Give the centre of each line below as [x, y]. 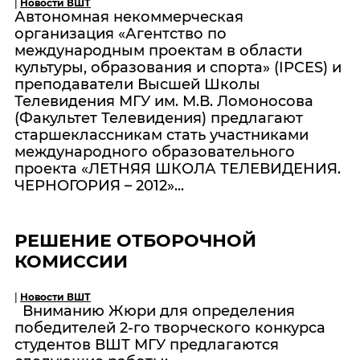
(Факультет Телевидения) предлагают [159, 118]
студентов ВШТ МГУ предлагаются [147, 344]
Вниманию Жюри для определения [155, 311]
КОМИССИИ [71, 261]
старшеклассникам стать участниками [162, 135]
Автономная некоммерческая [129, 16]
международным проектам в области [158, 50]
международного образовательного [155, 151]
